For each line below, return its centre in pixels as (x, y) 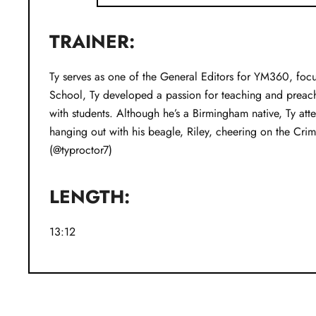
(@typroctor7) (81, 150)
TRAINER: (95, 42)
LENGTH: (92, 197)
